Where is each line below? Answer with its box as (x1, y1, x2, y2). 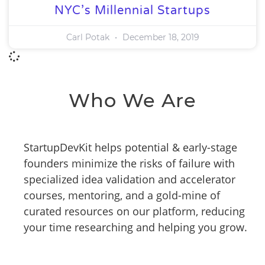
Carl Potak (66, 32, 112, 43)
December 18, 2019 (119, 32, 199, 43)
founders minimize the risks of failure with (24, 156, 235, 170)
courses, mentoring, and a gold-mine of (24, 188, 220, 202)
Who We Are (69, 89, 196, 112)
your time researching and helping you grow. (24, 220, 247, 234)
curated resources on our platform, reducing (24, 204, 245, 218)
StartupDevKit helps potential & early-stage (24, 140, 237, 154)
